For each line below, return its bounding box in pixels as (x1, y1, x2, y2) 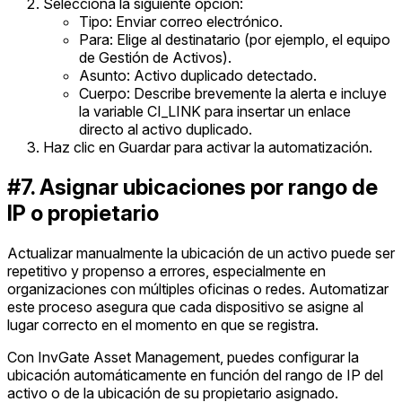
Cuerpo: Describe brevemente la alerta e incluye (79, 83, 387, 102)
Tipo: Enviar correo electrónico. (79, 12, 283, 31)
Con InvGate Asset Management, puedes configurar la (7, 347, 359, 366)
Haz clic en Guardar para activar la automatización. (43, 137, 372, 156)
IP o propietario (7, 199, 159, 226)
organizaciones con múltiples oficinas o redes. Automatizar (7, 279, 389, 298)
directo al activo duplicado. (79, 119, 252, 138)
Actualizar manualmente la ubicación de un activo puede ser (7, 243, 395, 262)
